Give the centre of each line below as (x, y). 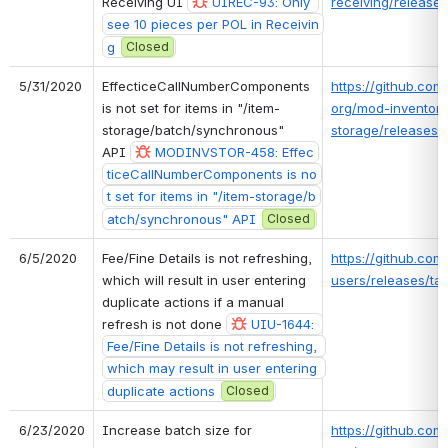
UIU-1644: (282, 323)
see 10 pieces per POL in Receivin (213, 23)
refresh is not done (164, 323)
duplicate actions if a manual (193, 301)
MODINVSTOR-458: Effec (234, 151)
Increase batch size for (177, 429)
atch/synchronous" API (181, 218)
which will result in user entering (204, 279)
